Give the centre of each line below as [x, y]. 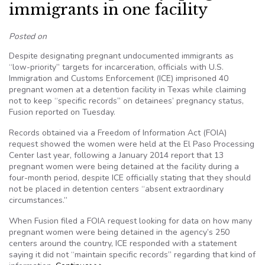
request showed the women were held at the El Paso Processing [132, 144]
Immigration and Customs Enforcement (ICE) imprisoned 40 [119, 78]
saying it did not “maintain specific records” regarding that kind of [132, 255]
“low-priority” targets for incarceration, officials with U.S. [116, 67]
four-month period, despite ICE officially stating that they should [130, 178]
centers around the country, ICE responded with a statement [123, 243]
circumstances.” [38, 200]
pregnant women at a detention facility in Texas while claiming [127, 90]
